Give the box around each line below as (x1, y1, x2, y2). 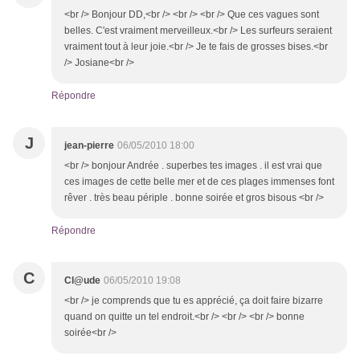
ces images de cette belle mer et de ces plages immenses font (64, 176, 334, 188)
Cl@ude (64, 275, 100, 287)
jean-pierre (64, 140, 114, 152)
